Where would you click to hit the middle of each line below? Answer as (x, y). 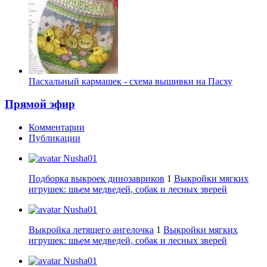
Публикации (55, 138)
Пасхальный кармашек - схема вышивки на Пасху (131, 81)
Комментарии (57, 128)
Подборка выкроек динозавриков (97, 179)
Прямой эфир (40, 104)
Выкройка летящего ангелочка (91, 230)
